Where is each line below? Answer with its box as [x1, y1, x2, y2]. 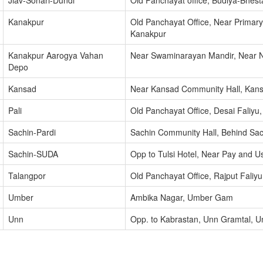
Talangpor [8, 170, 46, 181]
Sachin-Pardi [8, 126, 56, 138]
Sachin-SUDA [8, 148, 58, 160]
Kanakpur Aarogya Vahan [8, 49, 103, 61]
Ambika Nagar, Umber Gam [130, 191, 233, 203]
